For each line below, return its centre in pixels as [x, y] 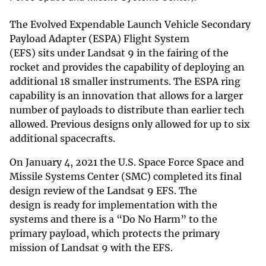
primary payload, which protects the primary [115, 233]
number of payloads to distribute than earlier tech [127, 110]
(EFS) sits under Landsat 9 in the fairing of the [119, 53]
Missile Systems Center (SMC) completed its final [126, 176]
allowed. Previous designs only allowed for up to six [130, 124]
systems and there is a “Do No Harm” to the [113, 219]
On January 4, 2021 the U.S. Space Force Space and [127, 162]
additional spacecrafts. [62, 138]
